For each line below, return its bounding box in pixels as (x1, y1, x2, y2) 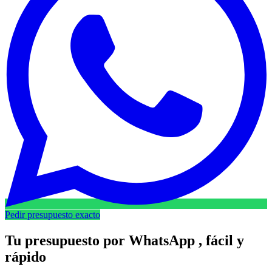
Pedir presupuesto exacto (5, 209, 100, 220)
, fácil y (199, 232, 244, 248)
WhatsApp (129, 232, 195, 248)
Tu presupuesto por (5, 232, 129, 248)
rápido (5, 248, 46, 265)
